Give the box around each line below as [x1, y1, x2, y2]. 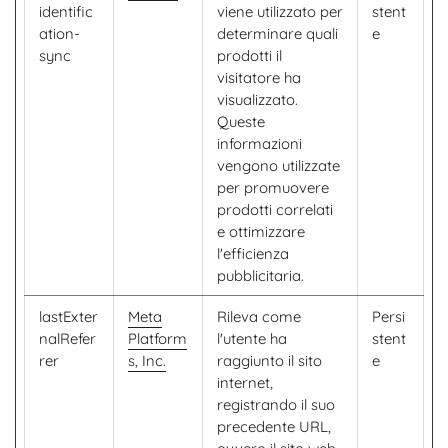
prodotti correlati [217, 200, 333, 219]
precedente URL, [217, 417, 331, 436]
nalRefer [39, 329, 96, 348]
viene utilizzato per [217, 2, 343, 21]
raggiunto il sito [217, 351, 322, 370]
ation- [39, 24, 80, 43]
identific [39, 2, 93, 21]
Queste [217, 112, 265, 131]
